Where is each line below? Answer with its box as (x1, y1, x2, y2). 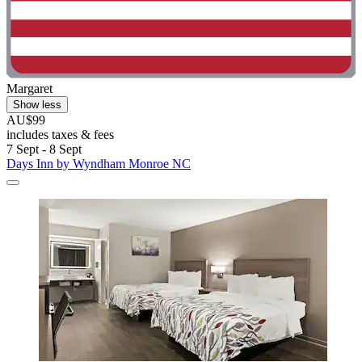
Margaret (6, 82, 53, 96)
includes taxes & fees (6, 128, 114, 142)
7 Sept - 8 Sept (6, 142, 82, 157)
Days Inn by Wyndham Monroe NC (6, 157, 191, 171)
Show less (13, 99, 61, 112)
